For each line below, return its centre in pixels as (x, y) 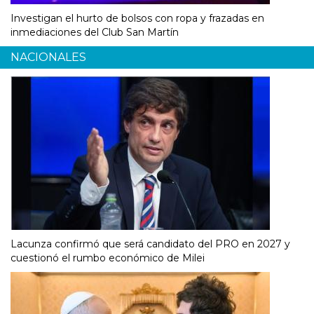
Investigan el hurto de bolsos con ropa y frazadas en (137, 19)
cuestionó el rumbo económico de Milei (108, 258)
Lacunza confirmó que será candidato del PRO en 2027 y (150, 244)
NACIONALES (48, 57)
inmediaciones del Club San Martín (95, 33)
